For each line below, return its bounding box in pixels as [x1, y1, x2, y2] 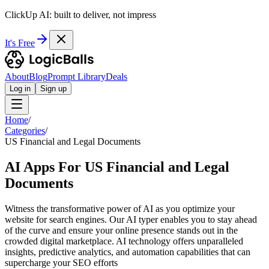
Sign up [40, 84, 67, 93]
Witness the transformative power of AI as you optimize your [5, 203, 235, 214]
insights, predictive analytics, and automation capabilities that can [5, 246, 250, 257]
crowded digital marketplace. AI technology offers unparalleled [5, 235, 243, 246]
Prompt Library [47, 71, 106, 82]
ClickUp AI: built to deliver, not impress [5, 10, 156, 20]
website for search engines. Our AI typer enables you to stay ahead [5, 214, 257, 225]
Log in [10, 84, 31, 93]
